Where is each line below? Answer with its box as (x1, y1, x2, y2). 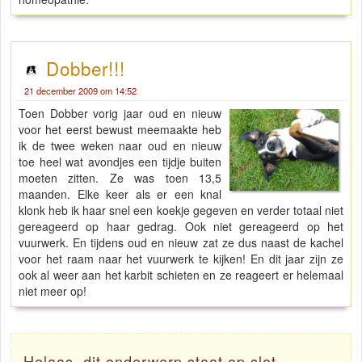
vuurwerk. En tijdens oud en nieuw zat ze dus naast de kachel (19, 234, 343, 251)
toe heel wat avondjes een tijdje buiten (19, 154, 222, 170)
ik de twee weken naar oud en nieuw (19, 137, 222, 154)
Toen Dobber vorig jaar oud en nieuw (19, 105, 222, 122)
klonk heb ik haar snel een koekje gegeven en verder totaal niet (19, 202, 343, 219)
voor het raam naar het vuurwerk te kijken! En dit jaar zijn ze (19, 250, 343, 267)
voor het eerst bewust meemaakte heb (19, 121, 222, 138)
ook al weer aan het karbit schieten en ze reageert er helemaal (19, 267, 343, 284)
